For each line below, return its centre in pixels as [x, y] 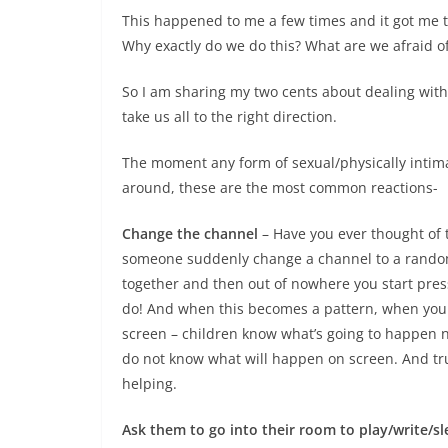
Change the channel [190, 233]
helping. [149, 383]
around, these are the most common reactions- [280, 187]
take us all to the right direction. [229, 116]
